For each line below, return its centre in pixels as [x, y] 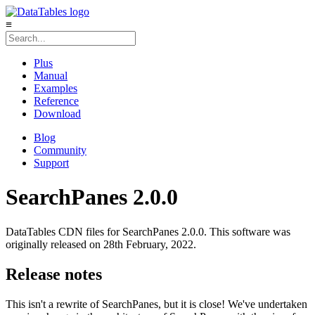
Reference [56, 101]
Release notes [54, 274]
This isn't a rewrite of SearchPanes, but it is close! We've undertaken [156, 304]
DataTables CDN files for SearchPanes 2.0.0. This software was [148, 231]
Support [51, 163]
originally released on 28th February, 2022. [101, 244]
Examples [56, 88]
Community [60, 150]
